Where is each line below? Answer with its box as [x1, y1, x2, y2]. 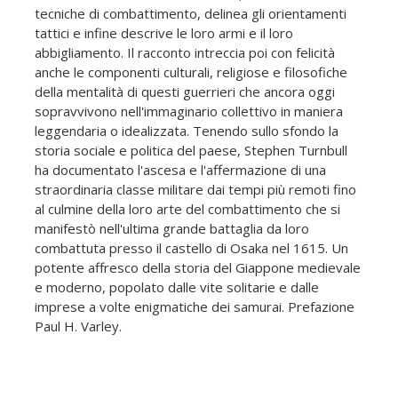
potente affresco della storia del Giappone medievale [35, 259, 361, 277]
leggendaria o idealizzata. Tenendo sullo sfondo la [35, 122, 338, 140]
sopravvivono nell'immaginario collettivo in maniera [35, 102, 343, 121]
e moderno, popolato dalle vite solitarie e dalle [35, 278, 319, 297]
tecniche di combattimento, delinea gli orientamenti [35, 4, 346, 23]
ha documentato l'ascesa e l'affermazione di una [35, 161, 326, 179]
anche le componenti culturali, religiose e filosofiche [35, 63, 347, 82]
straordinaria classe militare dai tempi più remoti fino [35, 180, 356, 199]
